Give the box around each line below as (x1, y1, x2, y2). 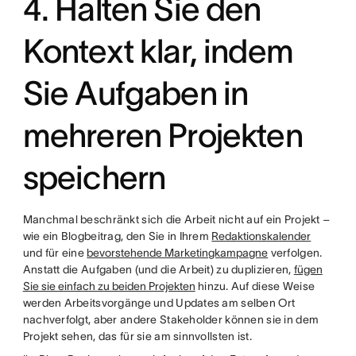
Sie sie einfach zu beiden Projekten (22, 280, 195, 292)
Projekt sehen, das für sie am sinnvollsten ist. (22, 330, 252, 342)
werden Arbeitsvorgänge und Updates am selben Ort (22, 296, 296, 309)
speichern (22, 159, 166, 195)
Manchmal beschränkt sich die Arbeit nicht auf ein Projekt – (22, 213, 331, 226)
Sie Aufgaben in (22, 75, 249, 111)
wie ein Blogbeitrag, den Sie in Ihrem (22, 230, 212, 242)
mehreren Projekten (22, 117, 303, 153)
